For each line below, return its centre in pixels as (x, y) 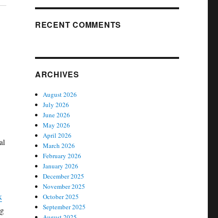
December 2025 (64, 176)
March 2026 (59, 145)
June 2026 (57, 115)
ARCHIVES (57, 74)
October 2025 (61, 197)
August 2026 (60, 94)
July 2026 (56, 105)
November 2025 (64, 186)
